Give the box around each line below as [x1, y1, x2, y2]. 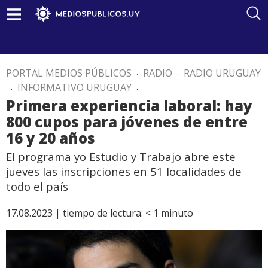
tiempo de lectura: [63, 206, 143, 220]
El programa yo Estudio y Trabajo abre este [6, 149, 236, 164]
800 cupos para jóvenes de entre [6, 112, 248, 132]
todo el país [6, 179, 68, 194]
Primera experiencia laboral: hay [6, 96, 252, 115]
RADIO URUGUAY [184, 66, 261, 80]
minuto [161, 206, 193, 220]
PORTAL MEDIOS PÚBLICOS [6, 66, 132, 80]
